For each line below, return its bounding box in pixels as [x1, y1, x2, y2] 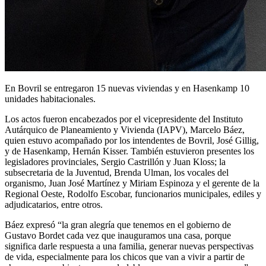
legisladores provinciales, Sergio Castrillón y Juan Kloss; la [5, 156, 226, 167]
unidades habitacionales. [5, 93, 96, 104]
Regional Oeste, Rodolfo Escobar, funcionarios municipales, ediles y [5, 188, 261, 199]
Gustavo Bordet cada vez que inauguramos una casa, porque [5, 230, 231, 240]
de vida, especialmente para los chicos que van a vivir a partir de [5, 251, 245, 262]
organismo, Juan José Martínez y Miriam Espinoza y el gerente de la [5, 178, 259, 188]
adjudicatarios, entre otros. [5, 199, 103, 210]
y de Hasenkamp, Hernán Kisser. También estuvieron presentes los [5, 145, 254, 156]
